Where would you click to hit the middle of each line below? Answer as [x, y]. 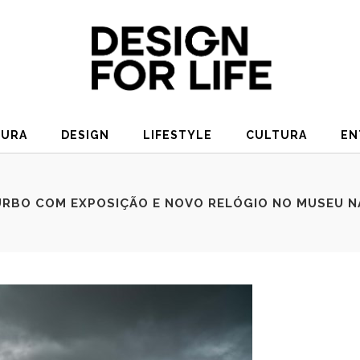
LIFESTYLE [178, 135]
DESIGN [85, 135]
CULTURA [276, 135]
